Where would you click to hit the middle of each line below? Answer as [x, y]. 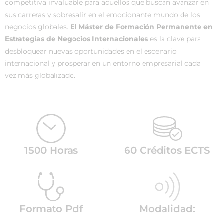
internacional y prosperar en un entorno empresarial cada [103, 63]
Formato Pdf [51, 209]
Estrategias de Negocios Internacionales [76, 39]
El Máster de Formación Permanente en [141, 27]
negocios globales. [37, 27]
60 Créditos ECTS [167, 150]
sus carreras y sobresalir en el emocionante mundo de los [102, 15]
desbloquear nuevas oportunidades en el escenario [91, 51]
